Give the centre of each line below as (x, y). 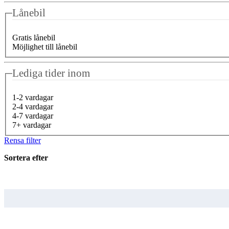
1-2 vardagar (33, 98)
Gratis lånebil (34, 37)
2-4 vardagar (33, 107)
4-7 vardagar (33, 116)
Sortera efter (26, 158)
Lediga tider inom (51, 73)
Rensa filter (22, 141)
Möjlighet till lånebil (45, 47)
